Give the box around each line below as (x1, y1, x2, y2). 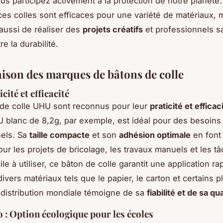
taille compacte (29, 130, 90, 140)
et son (90, 130, 119, 140)
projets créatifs (83, 24, 143, 35)
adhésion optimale (119, 130, 191, 140)
